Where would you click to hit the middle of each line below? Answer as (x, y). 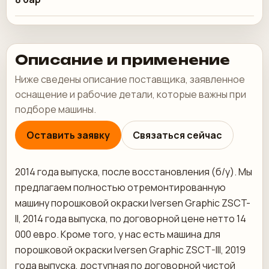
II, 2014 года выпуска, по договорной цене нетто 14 (131, 219)
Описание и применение (123, 60)
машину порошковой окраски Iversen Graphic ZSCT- (133, 203)
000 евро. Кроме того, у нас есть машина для (118, 234)
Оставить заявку (68, 135)
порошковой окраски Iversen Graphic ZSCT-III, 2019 (130, 250)
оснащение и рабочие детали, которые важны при (131, 94)
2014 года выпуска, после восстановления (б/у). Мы (134, 172)
